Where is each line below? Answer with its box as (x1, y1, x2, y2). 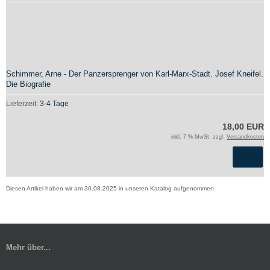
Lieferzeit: (6, 99, 40, 108)
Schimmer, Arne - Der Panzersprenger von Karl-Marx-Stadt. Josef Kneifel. (6, 69, 263, 78)
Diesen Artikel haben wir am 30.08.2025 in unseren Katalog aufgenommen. (6, 185, 216, 192)
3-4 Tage (40, 99, 69, 108)
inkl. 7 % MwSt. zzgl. (171, 134, 227, 140)
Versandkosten (227, 134, 264, 140)
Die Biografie (6, 80, 51, 89)
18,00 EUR (222, 122, 264, 131)
